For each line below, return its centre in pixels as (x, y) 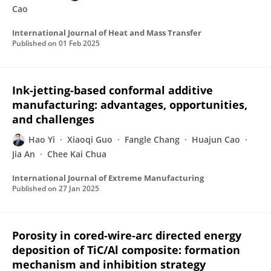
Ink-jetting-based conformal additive (113, 90)
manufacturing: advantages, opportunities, (130, 105)
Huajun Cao (216, 139)
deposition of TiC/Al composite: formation (126, 250)
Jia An (24, 154)
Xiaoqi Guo (90, 139)
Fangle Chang (152, 139)
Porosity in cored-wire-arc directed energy (127, 235)
